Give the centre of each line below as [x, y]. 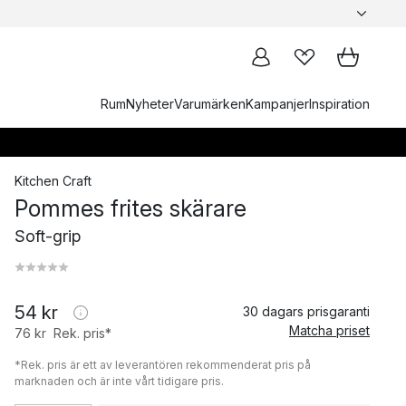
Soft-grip [48, 236]
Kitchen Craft [53, 181]
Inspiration [339, 104]
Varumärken [210, 104]
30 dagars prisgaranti [306, 311]
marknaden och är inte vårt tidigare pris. [119, 381]
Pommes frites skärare [130, 208]
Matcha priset [329, 330]
